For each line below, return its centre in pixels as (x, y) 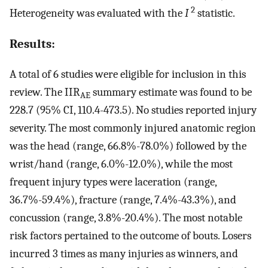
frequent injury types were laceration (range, (113, 182)
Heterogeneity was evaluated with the (97, 13)
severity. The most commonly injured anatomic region (133, 128)
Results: (32, 44)
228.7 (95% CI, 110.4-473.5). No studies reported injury (133, 110)
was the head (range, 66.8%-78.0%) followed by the (128, 146)
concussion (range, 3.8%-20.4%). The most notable (126, 218)
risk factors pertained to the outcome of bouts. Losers (130, 236)
